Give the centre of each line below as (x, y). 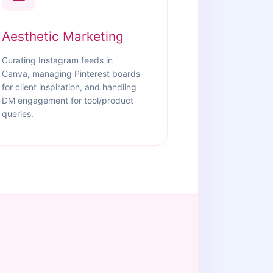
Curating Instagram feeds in (58, 60)
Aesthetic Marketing (63, 36)
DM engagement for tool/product (68, 100)
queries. (18, 114)
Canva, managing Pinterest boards (71, 73)
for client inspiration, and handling (69, 87)
